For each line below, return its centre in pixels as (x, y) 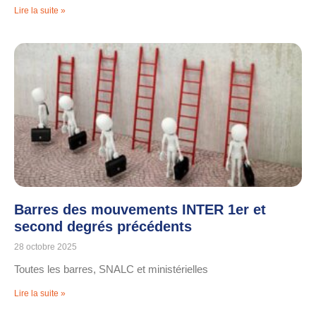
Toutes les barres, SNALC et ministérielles (111, 269)
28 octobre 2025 (45, 247)
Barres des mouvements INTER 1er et (140, 210)
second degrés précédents (103, 227)
